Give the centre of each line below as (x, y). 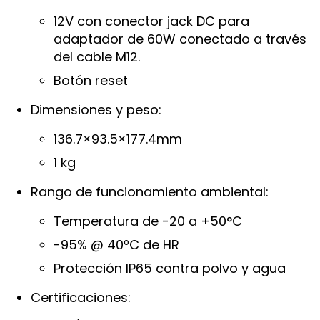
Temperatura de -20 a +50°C (148, 221)
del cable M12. (97, 56)
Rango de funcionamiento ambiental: (150, 191)
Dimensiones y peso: (96, 109)
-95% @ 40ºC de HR (117, 244)
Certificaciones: (81, 297)
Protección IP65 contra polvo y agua (170, 268)
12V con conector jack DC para (152, 21)
